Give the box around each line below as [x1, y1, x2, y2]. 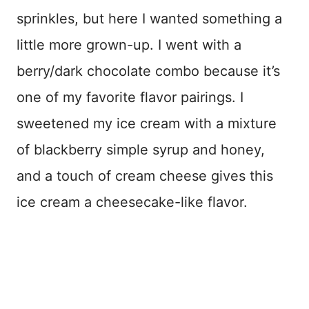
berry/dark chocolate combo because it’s [17, 62, 280, 79]
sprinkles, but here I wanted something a [17, 10, 282, 27]
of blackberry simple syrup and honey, [17, 141, 265, 158]
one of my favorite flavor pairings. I [17, 88, 243, 106]
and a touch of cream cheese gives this [17, 167, 273, 184]
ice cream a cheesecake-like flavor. [17, 193, 248, 210]
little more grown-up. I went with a [17, 36, 241, 53]
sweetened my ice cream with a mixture [17, 114, 277, 132]
